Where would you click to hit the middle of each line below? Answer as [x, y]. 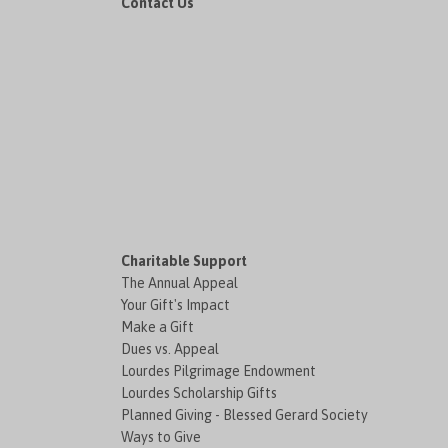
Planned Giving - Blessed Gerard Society [245, 415]
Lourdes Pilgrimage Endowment [219, 371]
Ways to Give [161, 437]
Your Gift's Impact [176, 305]
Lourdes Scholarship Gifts [199, 393]
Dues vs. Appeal [170, 349]
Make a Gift [158, 327]
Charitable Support [184, 261]
